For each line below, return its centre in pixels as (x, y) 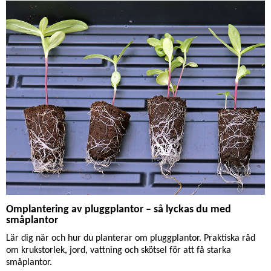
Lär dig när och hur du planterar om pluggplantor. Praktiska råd (131, 238)
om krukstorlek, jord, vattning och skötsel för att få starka (119, 250)
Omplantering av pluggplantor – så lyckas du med (119, 210)
